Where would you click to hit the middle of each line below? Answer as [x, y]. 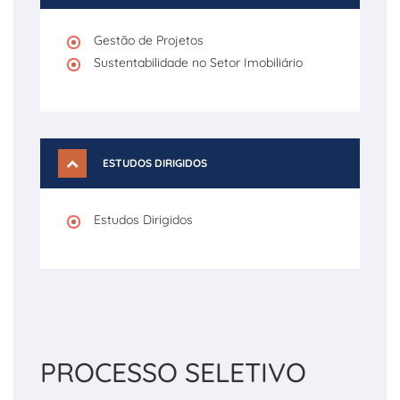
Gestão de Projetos [149, 40]
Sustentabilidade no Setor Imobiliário [198, 62]
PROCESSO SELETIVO [173, 372]
